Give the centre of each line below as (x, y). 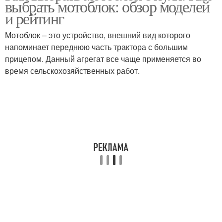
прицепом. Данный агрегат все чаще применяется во (103, 59)
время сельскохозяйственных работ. (72, 71)
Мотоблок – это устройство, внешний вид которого (98, 35)
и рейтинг (34, 18)
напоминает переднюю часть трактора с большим (96, 47)
